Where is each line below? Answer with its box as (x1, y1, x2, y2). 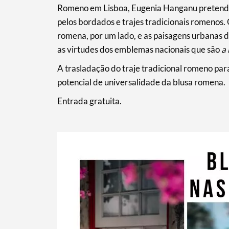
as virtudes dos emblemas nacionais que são (57, 43, 221, 55)
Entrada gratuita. (57, 95, 122, 106)
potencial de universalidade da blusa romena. (57, 76, 225, 87)
